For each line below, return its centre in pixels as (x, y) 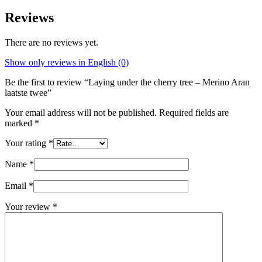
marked (20, 123)
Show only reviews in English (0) (67, 62)
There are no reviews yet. (51, 42)
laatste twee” (28, 92)
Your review (29, 206)
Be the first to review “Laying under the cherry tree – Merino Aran (127, 82)
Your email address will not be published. (81, 112)
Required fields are (194, 112)
